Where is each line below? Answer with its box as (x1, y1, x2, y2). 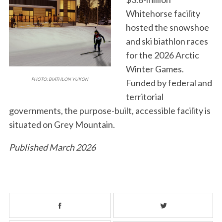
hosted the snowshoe (125, 22, 209, 33)
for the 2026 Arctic (125, 50, 199, 61)
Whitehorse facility (125, 8, 200, 19)
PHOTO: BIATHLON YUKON (31, 76, 89, 82)
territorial (125, 91, 164, 103)
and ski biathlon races (125, 36, 208, 47)
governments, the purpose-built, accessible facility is (8, 105, 211, 116)
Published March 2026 (8, 142, 96, 153)
